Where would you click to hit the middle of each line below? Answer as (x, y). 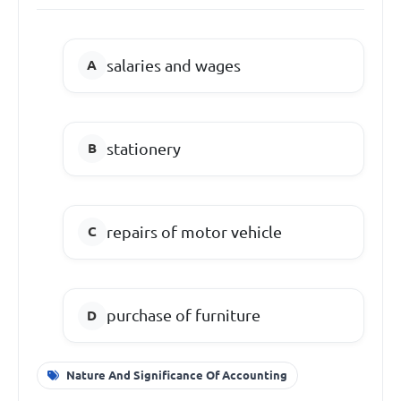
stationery (143, 148)
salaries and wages (173, 65)
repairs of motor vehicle (194, 231)
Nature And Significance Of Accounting (176, 375)
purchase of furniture (183, 316)
